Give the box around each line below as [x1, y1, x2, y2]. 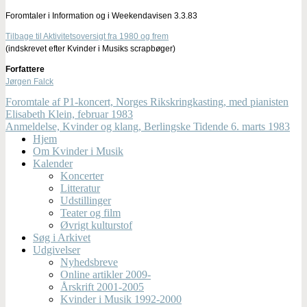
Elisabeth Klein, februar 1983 [5, 108, 133, 120]
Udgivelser [33, 243, 80, 256]
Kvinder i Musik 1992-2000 [60, 293, 182, 305]
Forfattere [5, 64, 45, 74]
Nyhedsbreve [60, 256, 118, 268]
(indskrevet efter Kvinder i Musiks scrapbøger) [5, 43, 175, 53]
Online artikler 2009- [60, 268, 151, 280]
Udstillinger [60, 194, 111, 206]
